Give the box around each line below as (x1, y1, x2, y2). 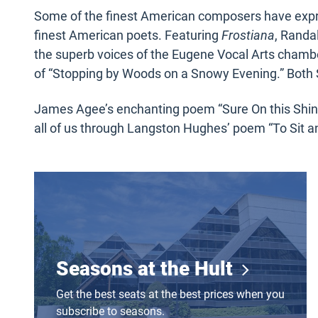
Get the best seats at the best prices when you (55, 287, 285, 302)
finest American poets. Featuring (34, 28, 221, 43)
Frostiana (221, 28, 275, 43)
